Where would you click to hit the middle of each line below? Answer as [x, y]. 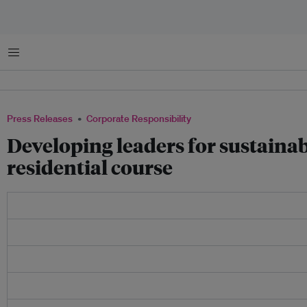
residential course [90, 167]
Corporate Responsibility [139, 119]
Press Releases [40, 119]
